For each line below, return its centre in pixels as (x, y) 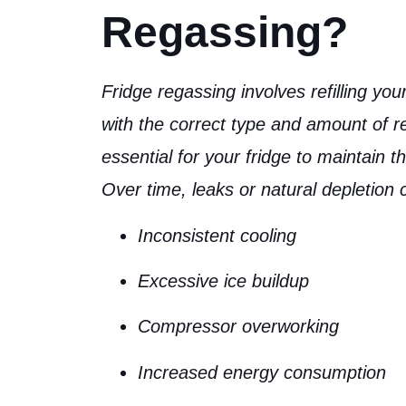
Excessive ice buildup (223, 280)
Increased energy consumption (262, 372)
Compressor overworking (238, 327)
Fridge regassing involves (206, 92)
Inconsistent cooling (217, 235)
